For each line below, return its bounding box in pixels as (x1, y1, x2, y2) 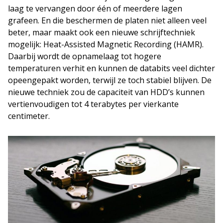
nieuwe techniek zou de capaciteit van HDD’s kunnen (8, 87, 205, 98)
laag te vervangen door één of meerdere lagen (8, 3, 182, 14)
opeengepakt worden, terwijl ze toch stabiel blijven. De (8, 75, 212, 86)
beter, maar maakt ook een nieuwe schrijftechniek (8, 27, 195, 38)
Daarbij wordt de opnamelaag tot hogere (8, 51, 161, 62)
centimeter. (8, 111, 50, 122)
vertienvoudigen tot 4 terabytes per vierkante (8, 99, 179, 110)
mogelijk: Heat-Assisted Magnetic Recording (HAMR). (8, 39, 204, 50)
